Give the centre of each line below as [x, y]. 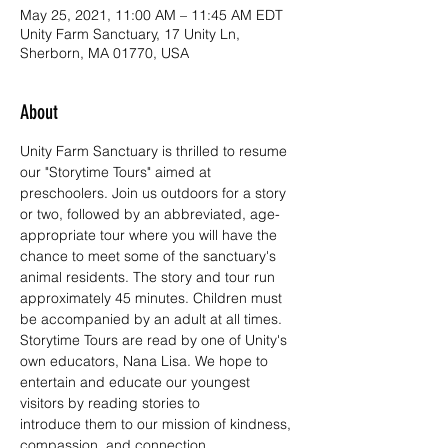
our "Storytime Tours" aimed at [117, 172]
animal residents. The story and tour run [149, 277]
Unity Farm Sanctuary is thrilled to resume [155, 151]
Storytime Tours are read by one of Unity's [155, 340]
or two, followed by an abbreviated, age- [150, 214]
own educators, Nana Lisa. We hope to [146, 361]
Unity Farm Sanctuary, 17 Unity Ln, [130, 34]
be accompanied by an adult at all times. [151, 319]
